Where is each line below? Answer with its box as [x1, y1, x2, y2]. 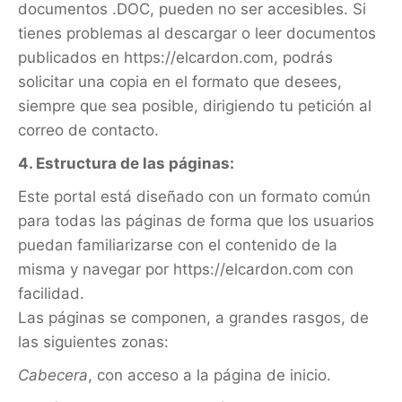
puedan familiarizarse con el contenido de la [18, 236, 337, 254]
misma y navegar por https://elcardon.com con [18, 260, 354, 278]
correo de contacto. [18, 121, 159, 139]
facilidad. [18, 284, 84, 302]
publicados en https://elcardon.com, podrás [18, 48, 333, 66]
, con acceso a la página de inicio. [88, 366, 331, 384]
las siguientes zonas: [18, 333, 169, 351]
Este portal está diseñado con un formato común [18, 188, 371, 205]
